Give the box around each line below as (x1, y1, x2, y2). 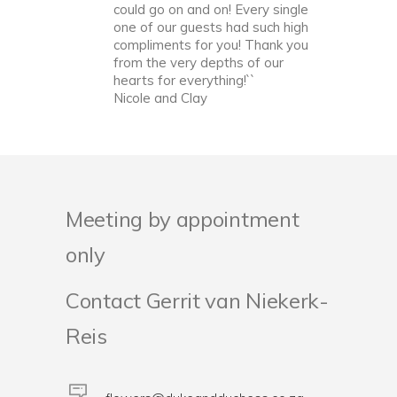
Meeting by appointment (66, 206, 300, 233)
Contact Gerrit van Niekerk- (66, 287, 329, 315)
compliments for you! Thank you (113, 36, 308, 54)
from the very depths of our (113, 54, 284, 72)
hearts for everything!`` (113, 72, 255, 90)
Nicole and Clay (113, 90, 207, 107)
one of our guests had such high (113, 19, 308, 36)
